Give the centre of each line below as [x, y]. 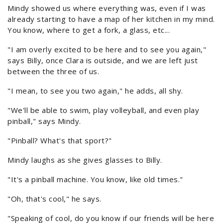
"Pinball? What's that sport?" [60, 141]
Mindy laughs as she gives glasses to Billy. [85, 160]
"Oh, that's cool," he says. [55, 199]
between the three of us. [53, 71]
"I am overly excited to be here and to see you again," [107, 50]
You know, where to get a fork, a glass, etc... [89, 30]
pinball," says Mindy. [44, 121]
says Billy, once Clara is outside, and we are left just [103, 60]
